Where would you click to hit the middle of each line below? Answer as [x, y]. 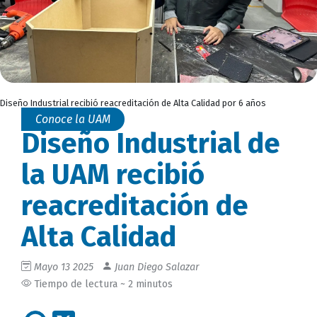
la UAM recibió [113, 174]
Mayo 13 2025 [64, 267]
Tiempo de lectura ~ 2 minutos [102, 284]
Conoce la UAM [73, 119]
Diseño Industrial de [151, 143]
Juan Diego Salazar [155, 267]
